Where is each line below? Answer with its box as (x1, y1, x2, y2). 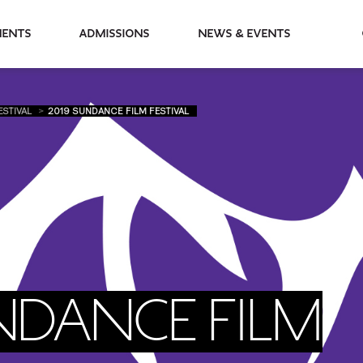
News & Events (247, 28, 292, 40)
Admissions (79, 28, 151, 40)
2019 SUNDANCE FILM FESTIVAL (48, 105, 189, 117)
